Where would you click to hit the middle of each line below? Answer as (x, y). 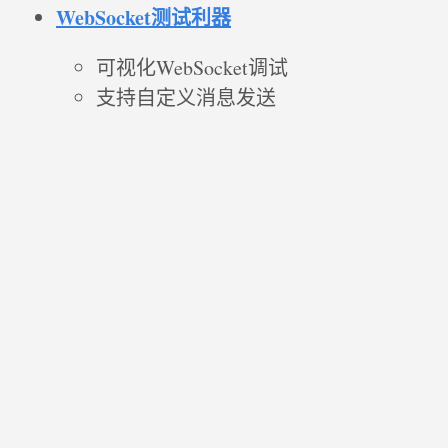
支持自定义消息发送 (186, 98)
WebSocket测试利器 (143, 18)
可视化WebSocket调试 (192, 68)
